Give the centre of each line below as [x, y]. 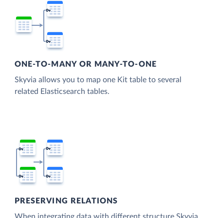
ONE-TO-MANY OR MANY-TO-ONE [86, 64]
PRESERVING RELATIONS [66, 201]
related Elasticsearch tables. [62, 92]
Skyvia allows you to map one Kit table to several [98, 80]
